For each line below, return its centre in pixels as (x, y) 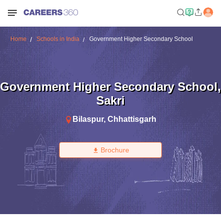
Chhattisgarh (132, 119)
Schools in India (58, 39)
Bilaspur (88, 119)
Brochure (115, 150)
